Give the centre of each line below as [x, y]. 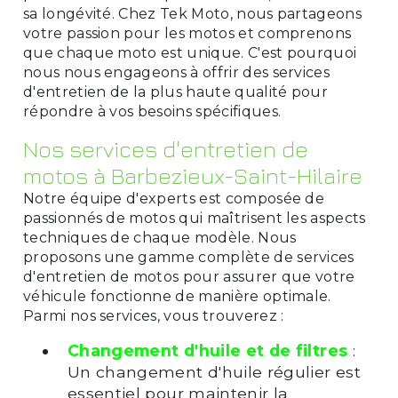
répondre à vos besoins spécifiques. [152, 111]
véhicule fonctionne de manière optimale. [177, 296]
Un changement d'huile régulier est [214, 371]
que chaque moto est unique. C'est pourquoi [190, 52]
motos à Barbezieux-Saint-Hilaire [192, 175]
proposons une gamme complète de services [188, 257]
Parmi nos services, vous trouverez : [153, 315]
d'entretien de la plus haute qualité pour [175, 92]
